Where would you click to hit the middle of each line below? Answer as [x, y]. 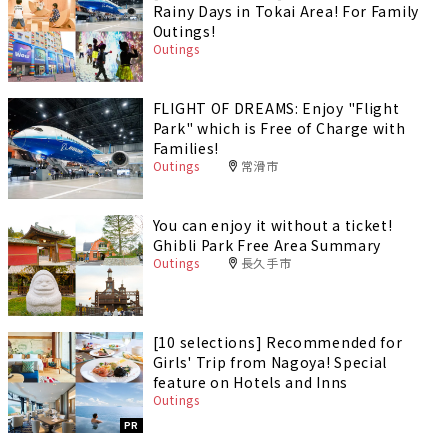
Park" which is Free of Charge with [279, 127]
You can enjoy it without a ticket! [272, 225]
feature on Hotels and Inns [250, 382]
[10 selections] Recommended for [277, 342]
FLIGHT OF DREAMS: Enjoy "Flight [276, 107]
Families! [186, 147]
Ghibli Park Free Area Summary [267, 245]
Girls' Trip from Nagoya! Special [270, 362]
